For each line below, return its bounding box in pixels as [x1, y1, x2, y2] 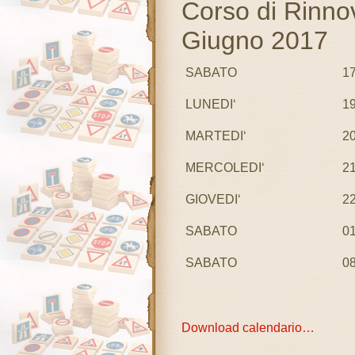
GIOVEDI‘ [185, 193, 241, 206]
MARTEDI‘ [185, 129, 246, 143]
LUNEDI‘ [185, 97, 236, 111]
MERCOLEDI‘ [185, 161, 265, 174]
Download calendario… [181, 321, 315, 334]
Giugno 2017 [181, 26, 328, 55]
